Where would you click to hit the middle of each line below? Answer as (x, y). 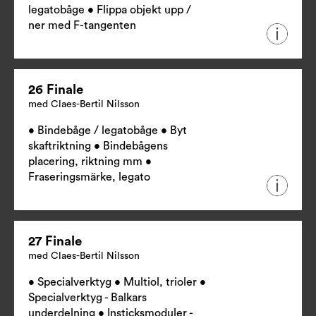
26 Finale (56, 90)
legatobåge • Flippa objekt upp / (110, 10)
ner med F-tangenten (82, 26)
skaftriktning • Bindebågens (98, 146)
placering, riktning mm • (90, 162)
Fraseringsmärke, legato (89, 177)
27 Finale (55, 242)
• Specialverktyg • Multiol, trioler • (117, 282)
